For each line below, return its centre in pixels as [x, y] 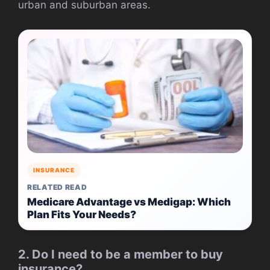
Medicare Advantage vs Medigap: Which [129, 202]
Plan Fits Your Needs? [82, 215]
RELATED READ [57, 187]
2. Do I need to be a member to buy [121, 255]
